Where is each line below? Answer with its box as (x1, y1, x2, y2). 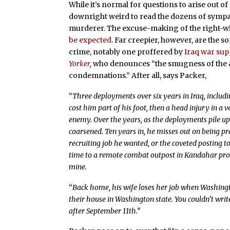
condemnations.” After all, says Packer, (69, 70, 207, 80)
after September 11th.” (69, 206, 141, 216)
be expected (69, 35, 112, 45)
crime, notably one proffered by (69, 47, 185, 56)
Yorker (69, 59, 90, 68)
